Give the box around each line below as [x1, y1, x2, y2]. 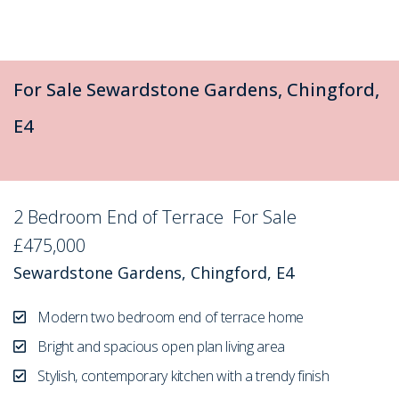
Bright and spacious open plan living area [34, 336, 286, 356]
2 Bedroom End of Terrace [13, 204, 232, 229]
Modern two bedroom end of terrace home [34, 306, 305, 327]
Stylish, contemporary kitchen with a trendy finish [34, 365, 330, 386]
